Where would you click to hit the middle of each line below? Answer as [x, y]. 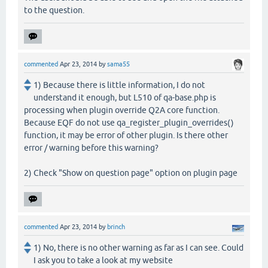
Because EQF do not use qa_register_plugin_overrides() [129, 123]
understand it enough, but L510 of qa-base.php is [125, 98]
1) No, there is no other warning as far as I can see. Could [138, 248]
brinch [116, 227]
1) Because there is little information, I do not [119, 85]
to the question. [54, 10]
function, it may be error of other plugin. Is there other [126, 135]
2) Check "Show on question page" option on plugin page [131, 173]
